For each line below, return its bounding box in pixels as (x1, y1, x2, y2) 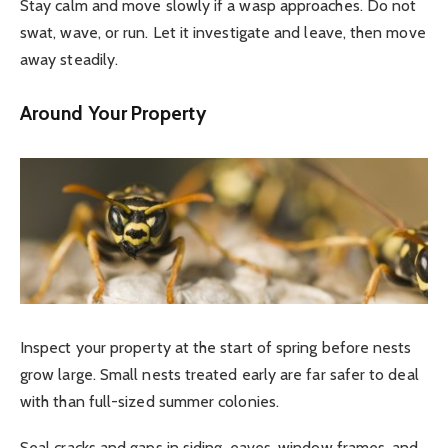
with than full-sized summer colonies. (20, 391, 279, 411)
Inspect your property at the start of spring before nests (20, 337, 412, 357)
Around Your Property (20, 100, 206, 125)
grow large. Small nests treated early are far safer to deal (20, 364, 419, 384)
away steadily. (20, 49, 119, 69)
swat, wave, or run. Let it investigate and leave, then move (20, 22, 426, 42)
